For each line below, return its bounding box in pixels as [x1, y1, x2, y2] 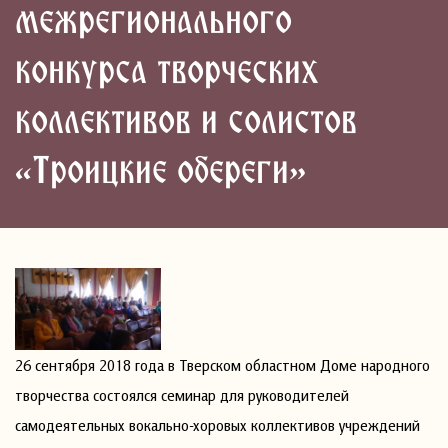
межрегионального [15, 4, 292, 42]
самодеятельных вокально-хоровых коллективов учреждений [15, 415, 420, 435]
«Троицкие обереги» [15, 154, 306, 192]
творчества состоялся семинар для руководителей [15, 385, 349, 405]
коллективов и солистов [15, 104, 357, 142]
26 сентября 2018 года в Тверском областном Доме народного [15, 355, 430, 375]
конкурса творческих [15, 54, 319, 92]
